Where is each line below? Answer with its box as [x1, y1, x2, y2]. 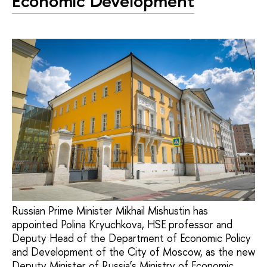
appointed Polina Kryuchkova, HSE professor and [12, 216, 232, 232]
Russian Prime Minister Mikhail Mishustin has [12, 203, 208, 218]
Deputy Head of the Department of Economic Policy [12, 230, 251, 246]
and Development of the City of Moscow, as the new [12, 244, 255, 259]
